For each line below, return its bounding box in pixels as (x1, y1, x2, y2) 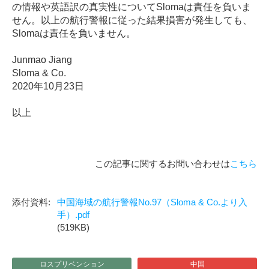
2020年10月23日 (12, 81, 84, 92)
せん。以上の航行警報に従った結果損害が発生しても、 (12, 15, 252, 26)
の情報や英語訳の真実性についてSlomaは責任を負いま (12, 2, 251, 13)
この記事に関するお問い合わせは (95, 159, 230, 169)
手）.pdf (57, 210, 89, 220)
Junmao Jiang (12, 55, 72, 65)
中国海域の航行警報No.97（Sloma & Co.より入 (57, 197, 247, 208)
